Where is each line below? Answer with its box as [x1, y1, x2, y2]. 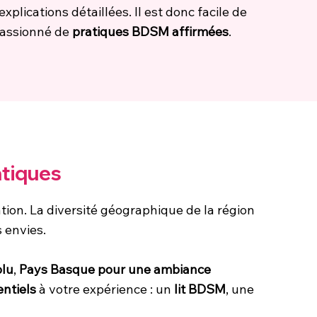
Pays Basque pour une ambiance [19, 260, 211, 277]
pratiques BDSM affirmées [72, 23, 229, 40]
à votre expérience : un [36, 280, 174, 297]
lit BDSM [174, 280, 226, 297]
